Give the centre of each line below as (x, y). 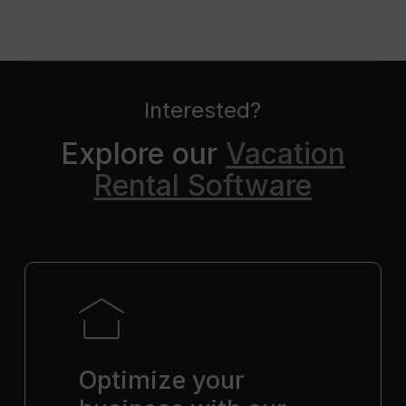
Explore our (143, 153)
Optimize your (162, 380)
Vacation (285, 153)
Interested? (203, 110)
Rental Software (203, 185)
